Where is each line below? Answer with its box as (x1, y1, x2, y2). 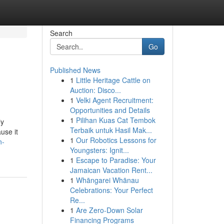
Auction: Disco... (69, 85, 121, 95)
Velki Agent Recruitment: (75, 95, 153, 105)
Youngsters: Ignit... (69, 145, 129, 155)
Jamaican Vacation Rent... (69, 165, 152, 175)
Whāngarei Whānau (75, 175, 139, 185)
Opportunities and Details (69, 105, 150, 115)
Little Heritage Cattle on (75, 75, 150, 85)
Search (49, 28, 72, 38)
